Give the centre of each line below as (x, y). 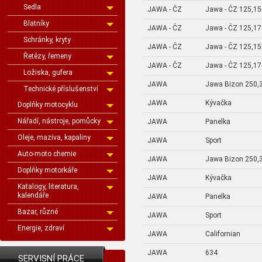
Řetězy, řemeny (47, 56)
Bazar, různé (38, 212)
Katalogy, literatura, (48, 187)
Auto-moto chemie (47, 154)
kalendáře (33, 195)
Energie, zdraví (41, 228)
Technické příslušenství (61, 89)
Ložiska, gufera (48, 73)
